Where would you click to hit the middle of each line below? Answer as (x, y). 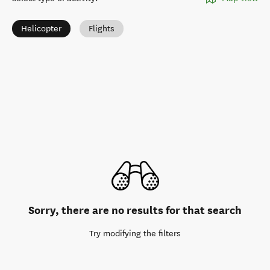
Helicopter (41, 29)
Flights (102, 29)
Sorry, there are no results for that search (135, 210)
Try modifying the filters (135, 234)
